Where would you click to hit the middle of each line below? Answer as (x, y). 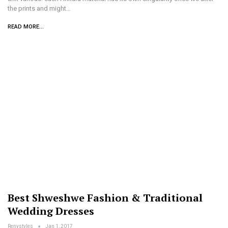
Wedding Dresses (51, 211)
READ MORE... (26, 26)
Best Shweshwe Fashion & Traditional (105, 198)
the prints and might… (39, 8)
